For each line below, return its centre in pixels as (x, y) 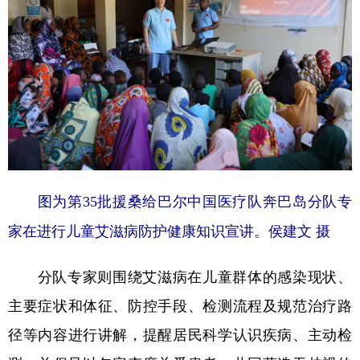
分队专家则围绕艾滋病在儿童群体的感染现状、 (180, 276)
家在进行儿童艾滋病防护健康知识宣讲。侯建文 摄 (169, 231)
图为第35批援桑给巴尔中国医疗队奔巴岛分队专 (187, 201)
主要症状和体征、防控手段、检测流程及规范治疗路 (180, 305)
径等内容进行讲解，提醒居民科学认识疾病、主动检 (180, 334)
